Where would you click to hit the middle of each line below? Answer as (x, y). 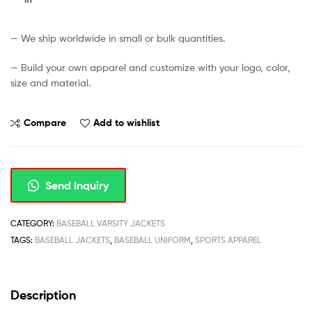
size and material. (50, 82)
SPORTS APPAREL (228, 240)
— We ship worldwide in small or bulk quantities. (118, 38)
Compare (45, 122)
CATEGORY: (33, 223)
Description (43, 295)
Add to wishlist (126, 122)
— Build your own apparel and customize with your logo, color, (150, 67)
